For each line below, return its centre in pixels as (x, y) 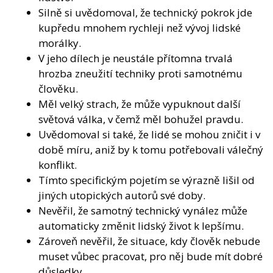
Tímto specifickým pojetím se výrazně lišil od (147, 180)
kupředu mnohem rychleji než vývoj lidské (140, 28)
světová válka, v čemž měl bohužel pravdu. (141, 119)
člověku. (58, 89)
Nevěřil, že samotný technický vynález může (143, 211)
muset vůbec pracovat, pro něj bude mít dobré (151, 257)
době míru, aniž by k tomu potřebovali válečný (151, 150)
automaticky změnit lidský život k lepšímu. (141, 226)
